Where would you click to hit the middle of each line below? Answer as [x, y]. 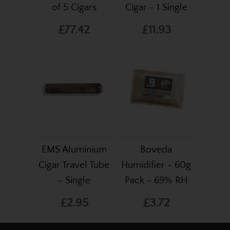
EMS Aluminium [74, 150]
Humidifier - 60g [156, 165]
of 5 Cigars [74, 8]
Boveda [156, 150]
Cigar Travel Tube [74, 165]
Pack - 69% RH [156, 181]
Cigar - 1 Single [156, 8]
